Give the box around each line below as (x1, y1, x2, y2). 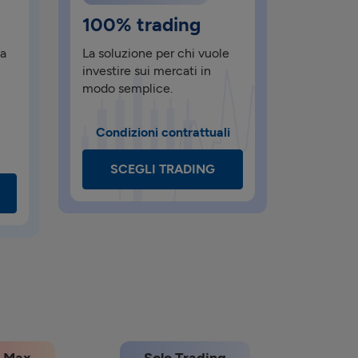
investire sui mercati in (82, 63, 211, 78)
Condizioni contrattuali (95, 125, 230, 140)
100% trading (82, 13, 201, 36)
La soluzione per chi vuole (82, 46, 229, 61)
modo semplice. (82, 81, 173, 96)
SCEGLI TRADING (110, 161, 215, 177)
